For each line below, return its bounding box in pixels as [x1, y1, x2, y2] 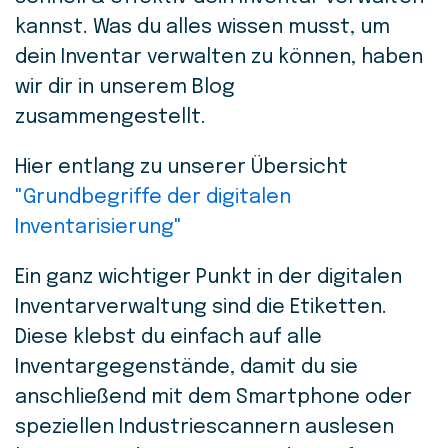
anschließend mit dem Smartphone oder [15, 387, 412, 408]
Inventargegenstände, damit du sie [15, 357, 358, 378]
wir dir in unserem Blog [15, 77, 235, 98]
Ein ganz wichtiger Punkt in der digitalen [15, 267, 402, 288]
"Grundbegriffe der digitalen [15, 187, 291, 208]
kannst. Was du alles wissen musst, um [15, 17, 390, 38]
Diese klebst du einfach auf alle [15, 327, 322, 348]
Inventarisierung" [15, 217, 182, 238]
